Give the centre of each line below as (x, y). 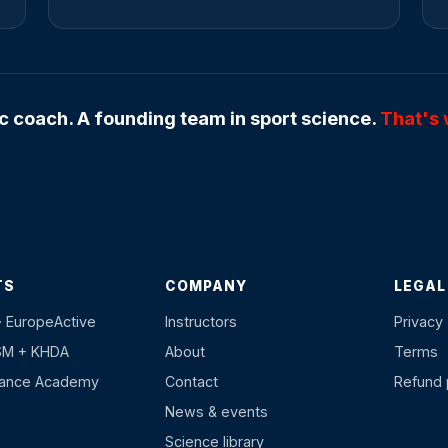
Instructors (200, 322)
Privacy (418, 322)
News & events (216, 412)
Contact (191, 382)
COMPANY (206, 286)
